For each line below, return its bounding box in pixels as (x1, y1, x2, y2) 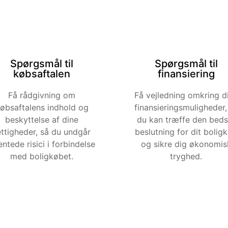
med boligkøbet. (10, 151, 74, 161)
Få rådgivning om (8, 90, 76, 100)
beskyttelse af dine (5, 114, 79, 125)
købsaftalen (13, 67, 71, 80)
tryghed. (170, 151, 203, 161)
